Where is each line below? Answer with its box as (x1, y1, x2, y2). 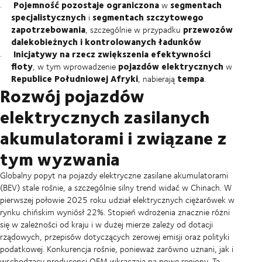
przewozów (182, 22, 233, 37)
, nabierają (137, 73, 177, 85)
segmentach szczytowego (92, 10, 204, 25)
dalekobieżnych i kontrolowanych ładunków (11, 35, 201, 49)
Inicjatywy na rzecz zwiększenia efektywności (13, 47, 211, 61)
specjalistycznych (11, 10, 86, 25)
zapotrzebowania (11, 22, 85, 37)
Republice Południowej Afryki (11, 71, 138, 86)
